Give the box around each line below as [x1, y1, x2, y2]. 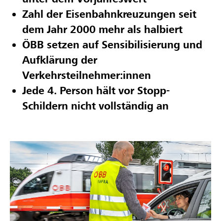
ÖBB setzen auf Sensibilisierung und [22, 38, 202, 52]
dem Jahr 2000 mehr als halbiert [22, 23, 183, 37]
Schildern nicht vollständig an [22, 100, 169, 113]
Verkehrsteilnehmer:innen [22, 69, 151, 83]
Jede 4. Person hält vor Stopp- [22, 84, 170, 98]
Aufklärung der [22, 54, 97, 68]
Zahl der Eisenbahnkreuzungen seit [22, 8, 196, 22]
